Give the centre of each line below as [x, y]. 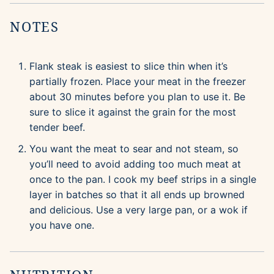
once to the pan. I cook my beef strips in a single [143, 180]
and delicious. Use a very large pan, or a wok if [139, 210]
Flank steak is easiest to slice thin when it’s [128, 66]
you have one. [62, 225]
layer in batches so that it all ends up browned [137, 195]
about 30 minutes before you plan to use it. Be [137, 97]
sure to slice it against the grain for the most [133, 112]
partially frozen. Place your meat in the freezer [138, 82]
